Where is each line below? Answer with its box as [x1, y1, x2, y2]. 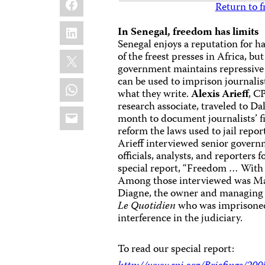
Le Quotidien [118, 198, 176, 215]
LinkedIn [59, 18, 116, 37]
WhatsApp [59, 75, 127, 94]
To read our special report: [118, 241, 235, 258]
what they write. [118, 86, 192, 104]
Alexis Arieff [191, 86, 249, 104]
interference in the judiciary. [118, 210, 243, 228]
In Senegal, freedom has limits [118, 24, 259, 41]
